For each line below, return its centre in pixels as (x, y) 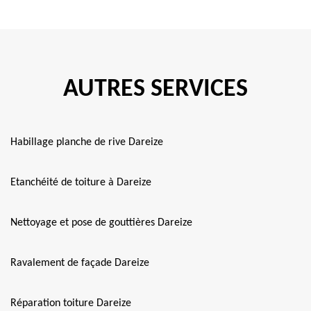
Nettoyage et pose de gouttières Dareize (101, 223)
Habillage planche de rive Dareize (87, 142)
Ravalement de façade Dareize (80, 263)
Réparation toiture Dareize (71, 303)
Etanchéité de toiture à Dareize (81, 183)
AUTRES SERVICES (155, 90)
